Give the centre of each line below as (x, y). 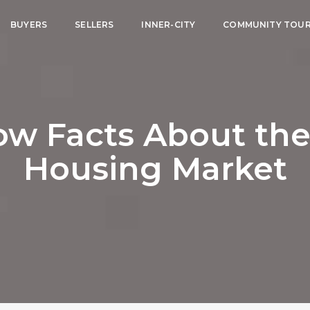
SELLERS (94, 25)
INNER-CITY (168, 25)
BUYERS (29, 25)
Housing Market (155, 168)
